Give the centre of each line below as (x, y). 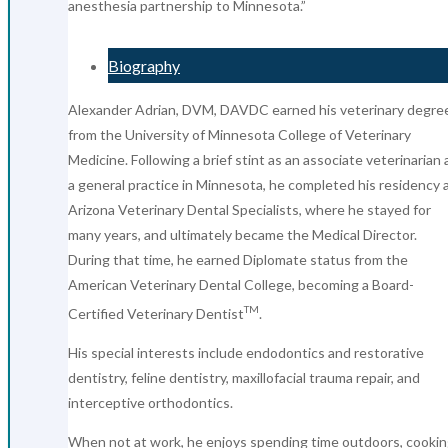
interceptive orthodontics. (150, 402)
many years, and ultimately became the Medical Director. (242, 234)
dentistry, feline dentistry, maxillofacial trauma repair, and (244, 377)
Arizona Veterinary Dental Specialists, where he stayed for (249, 209)
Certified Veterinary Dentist (156, 313)
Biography (144, 65)
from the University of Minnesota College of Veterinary (239, 134)
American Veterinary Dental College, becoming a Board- (241, 284)
